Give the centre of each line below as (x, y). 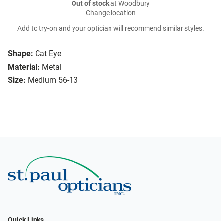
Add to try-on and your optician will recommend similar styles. (110, 29)
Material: (24, 67)
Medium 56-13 (53, 80)
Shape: (20, 54)
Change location (110, 13)
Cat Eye (48, 54)
